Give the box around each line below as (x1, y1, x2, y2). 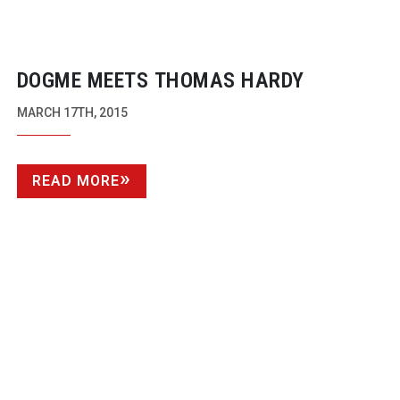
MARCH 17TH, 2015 (16, 105, 128, 121)
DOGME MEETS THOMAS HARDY (16, 68, 304, 94)
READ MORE (31, 172, 120, 190)
